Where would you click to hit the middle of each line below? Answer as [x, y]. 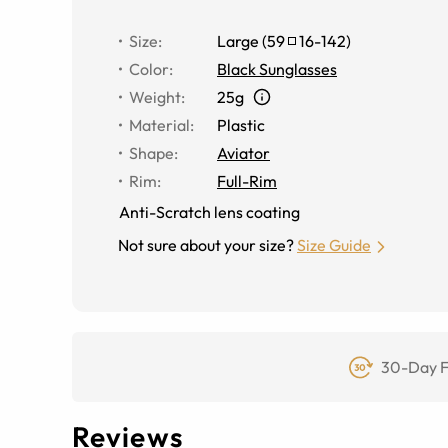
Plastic [241, 124]
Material [159, 124]
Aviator [243, 152]
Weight [155, 96]
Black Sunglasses [277, 68]
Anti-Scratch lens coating [209, 211]
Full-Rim [247, 180]
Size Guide [334, 244]
